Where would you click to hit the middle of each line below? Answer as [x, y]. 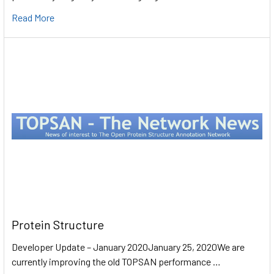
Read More [33, 18]
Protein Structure [58, 225]
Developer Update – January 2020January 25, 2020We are [128, 247]
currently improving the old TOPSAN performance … [116, 262]
